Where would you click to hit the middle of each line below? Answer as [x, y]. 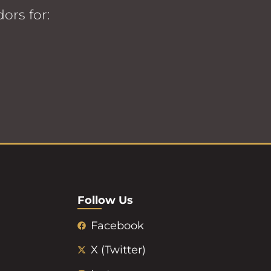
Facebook [118, 225]
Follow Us [105, 200]
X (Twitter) [119, 250]
